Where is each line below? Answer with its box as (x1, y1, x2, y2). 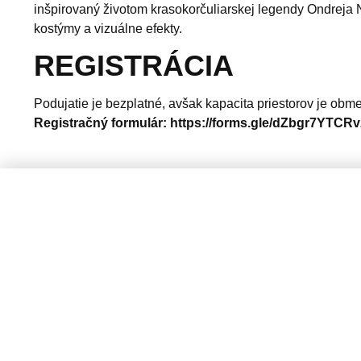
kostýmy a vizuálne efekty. (34, 21, 182, 35)
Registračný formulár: (34, 115, 167, 130)
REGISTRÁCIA (34, 48, 234, 82)
